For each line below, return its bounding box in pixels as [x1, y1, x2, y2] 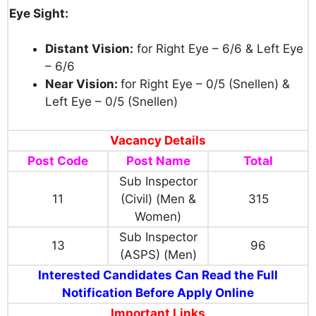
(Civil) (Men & [120, 192, 196, 207]
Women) [135, 209, 181, 224]
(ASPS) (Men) [119, 248, 197, 262]
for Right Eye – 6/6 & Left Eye [133, 42, 303, 56]
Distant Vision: [45, 42, 133, 56]
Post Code [28, 154, 88, 169]
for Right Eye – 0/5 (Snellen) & [121, 77, 290, 92]
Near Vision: [45, 77, 121, 92]
